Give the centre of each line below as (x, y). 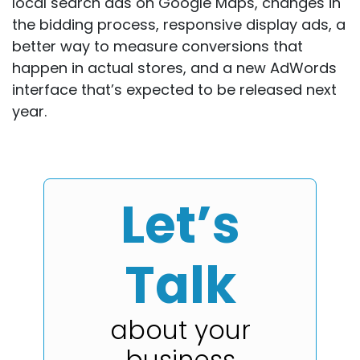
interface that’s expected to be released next (174, 89)
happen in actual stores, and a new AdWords (174, 67)
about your (180, 330)
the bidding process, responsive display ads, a (179, 24)
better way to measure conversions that (157, 46)
